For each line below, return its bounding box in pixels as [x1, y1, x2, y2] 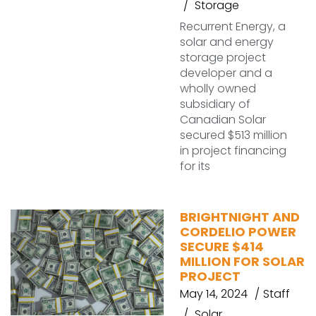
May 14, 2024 [180, 286, 248, 302]
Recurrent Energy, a [180, 18, 286, 35]
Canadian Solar [180, 111, 266, 128]
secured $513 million [180, 127, 287, 143]
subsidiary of [180, 96, 250, 112]
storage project [180, 49, 266, 66]
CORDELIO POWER [180, 223, 296, 241]
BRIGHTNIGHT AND [180, 208, 300, 226]
